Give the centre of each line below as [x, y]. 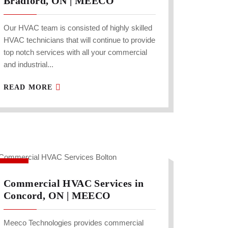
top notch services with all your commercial [75, 52]
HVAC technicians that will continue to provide [79, 40]
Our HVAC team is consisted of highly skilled [78, 28]
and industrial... [28, 65]
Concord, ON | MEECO [57, 196]
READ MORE [30, 88]
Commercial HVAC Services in [74, 183]
